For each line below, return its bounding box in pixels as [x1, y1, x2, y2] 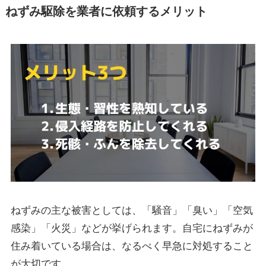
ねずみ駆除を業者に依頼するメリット [5, 5, 207, 18]
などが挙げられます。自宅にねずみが [81, 223, 253, 235]
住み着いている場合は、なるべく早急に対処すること [10, 240, 253, 252]
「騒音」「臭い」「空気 [141, 205, 253, 217]
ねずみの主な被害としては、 [10, 205, 142, 217]
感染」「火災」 [10, 223, 81, 235]
